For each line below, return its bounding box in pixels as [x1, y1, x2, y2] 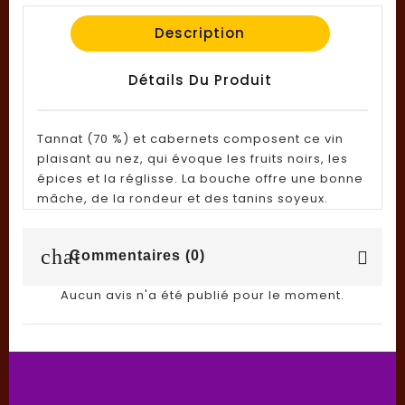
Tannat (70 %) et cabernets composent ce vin [37, 129, 344, 147]
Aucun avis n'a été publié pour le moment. [61, 286, 344, 304]
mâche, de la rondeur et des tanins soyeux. [37, 189, 328, 207]
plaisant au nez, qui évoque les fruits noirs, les [37, 149, 348, 167]
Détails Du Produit [127, 70, 272, 89]
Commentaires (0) [65, 248, 205, 264]
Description [155, 23, 246, 42]
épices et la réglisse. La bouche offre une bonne [37, 169, 363, 187]
